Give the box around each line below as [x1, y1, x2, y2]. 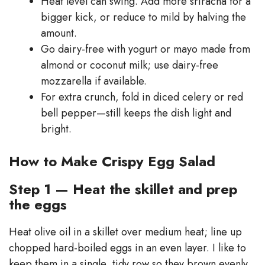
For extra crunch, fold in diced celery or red [41, 89, 243, 105]
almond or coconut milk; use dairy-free [41, 57, 218, 73]
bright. [41, 121, 72, 137]
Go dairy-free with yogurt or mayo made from [41, 41, 250, 57]
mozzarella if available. [41, 73, 147, 89]
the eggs [9, 193, 67, 215]
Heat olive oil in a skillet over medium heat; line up [9, 224, 242, 240]
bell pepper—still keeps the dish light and [41, 105, 231, 121]
